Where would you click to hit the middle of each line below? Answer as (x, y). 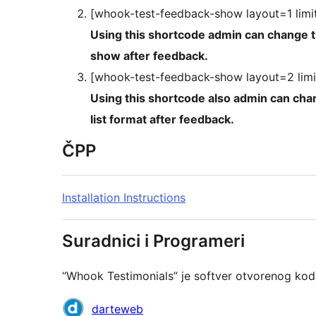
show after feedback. (149, 56)
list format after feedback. (162, 120)
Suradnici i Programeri (153, 241)
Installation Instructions (124, 198)
